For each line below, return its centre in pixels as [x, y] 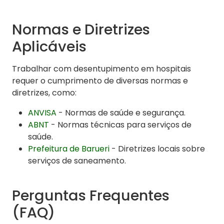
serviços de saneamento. [77, 161]
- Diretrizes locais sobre [157, 149]
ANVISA [42, 113]
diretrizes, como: [44, 93]
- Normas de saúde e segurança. [121, 113]
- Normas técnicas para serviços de [120, 125]
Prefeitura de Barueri [69, 149]
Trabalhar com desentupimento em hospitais [101, 69]
